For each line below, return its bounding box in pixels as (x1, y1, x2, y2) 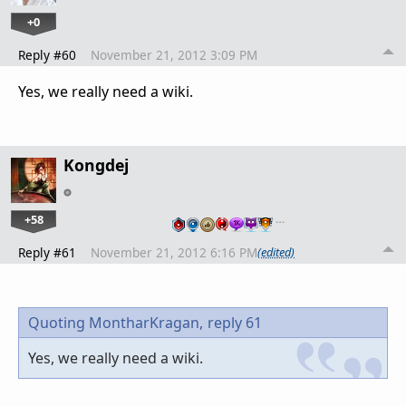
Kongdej (63, 153, 129, 176)
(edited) (257, 244, 295, 261)
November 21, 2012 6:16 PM (91, 243, 257, 261)
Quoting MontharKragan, (28, 312, 203, 333)
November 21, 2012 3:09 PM (91, 45, 257, 63)
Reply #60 (18, 45, 76, 63)
